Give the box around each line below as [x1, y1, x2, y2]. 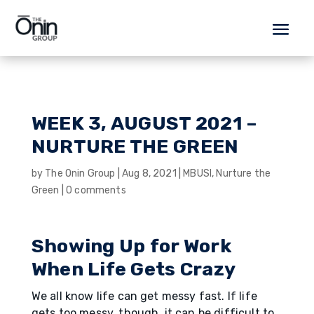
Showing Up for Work [31, 235, 231, 257]
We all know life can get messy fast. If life [31, 289, 257, 303]
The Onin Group [45, 168, 116, 179]
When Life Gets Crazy [31, 258, 236, 280]
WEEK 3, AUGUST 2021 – [31, 112, 258, 135]
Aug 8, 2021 [122, 168, 177, 179]
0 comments [66, 184, 126, 196]
